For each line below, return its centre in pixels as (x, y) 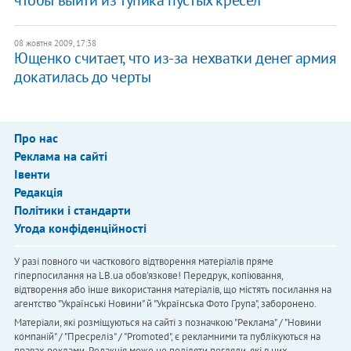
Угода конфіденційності (80, 228)
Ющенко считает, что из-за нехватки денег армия (175, 58)
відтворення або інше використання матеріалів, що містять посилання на (172, 289)
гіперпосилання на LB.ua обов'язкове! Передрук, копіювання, (148, 275)
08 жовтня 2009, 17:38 (55, 43)
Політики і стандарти (72, 210)
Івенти (32, 174)
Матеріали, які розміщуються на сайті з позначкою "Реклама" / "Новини (167, 322)
